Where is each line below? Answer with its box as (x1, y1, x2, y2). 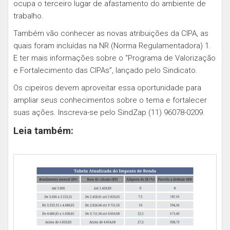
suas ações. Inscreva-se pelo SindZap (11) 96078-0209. (13, 107, 205, 117)
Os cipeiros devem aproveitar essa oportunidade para (13, 83, 201, 92)
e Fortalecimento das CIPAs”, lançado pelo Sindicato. (13, 65, 198, 75)
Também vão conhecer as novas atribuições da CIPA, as (13, 28, 208, 38)
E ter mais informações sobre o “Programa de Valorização (13, 53, 216, 63)
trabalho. (13, 11, 44, 21)
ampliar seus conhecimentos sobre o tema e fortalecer (13, 95, 207, 105)
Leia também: (13, 125, 76, 137)
